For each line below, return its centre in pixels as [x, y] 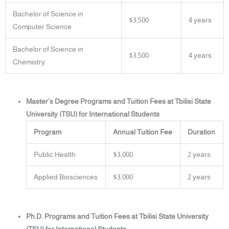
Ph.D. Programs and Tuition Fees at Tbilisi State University [118, 217]
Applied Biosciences [65, 177]
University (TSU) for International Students [93, 114]
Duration [201, 132]
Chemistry [29, 62]
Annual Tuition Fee [142, 132]
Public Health [54, 155]
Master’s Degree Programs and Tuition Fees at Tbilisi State [119, 102]
